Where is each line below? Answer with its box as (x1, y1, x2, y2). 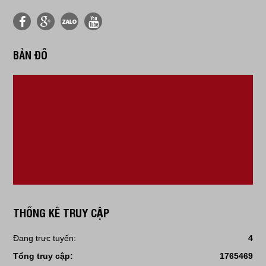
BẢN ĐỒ (13, 46, 47, 62)
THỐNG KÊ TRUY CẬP (13, 204, 109, 220)
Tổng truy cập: (13, 252, 73, 261)
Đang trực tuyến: (13, 234, 76, 243)
